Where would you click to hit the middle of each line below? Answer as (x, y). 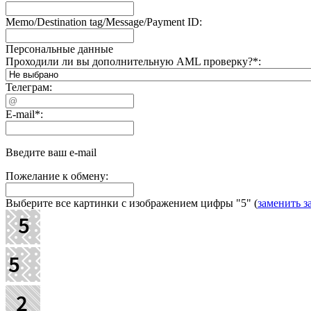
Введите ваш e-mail (51, 152)
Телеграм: (29, 87)
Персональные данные (59, 49)
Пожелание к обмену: (57, 176)
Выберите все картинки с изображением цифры (121, 203)
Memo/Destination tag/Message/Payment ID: (104, 22)
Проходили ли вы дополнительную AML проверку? (129, 61)
